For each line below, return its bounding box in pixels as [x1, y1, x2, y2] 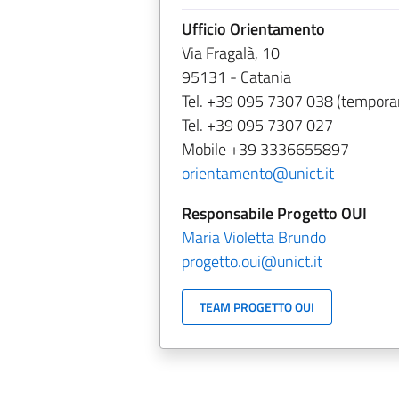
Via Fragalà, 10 [181, 41, 280, 66]
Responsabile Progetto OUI [181, 201, 367, 226]
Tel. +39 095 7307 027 [181, 113, 333, 138]
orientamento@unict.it [181, 161, 334, 186]
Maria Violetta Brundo [181, 225, 326, 250]
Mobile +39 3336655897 [181, 137, 349, 162]
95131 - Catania [181, 65, 291, 90]
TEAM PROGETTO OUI [199, 297, 314, 317]
